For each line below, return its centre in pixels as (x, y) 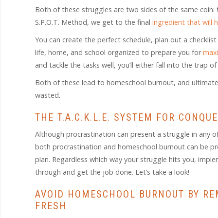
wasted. (48, 95)
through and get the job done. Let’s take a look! (112, 172)
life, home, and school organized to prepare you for (119, 52)
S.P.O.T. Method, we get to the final (94, 22)
